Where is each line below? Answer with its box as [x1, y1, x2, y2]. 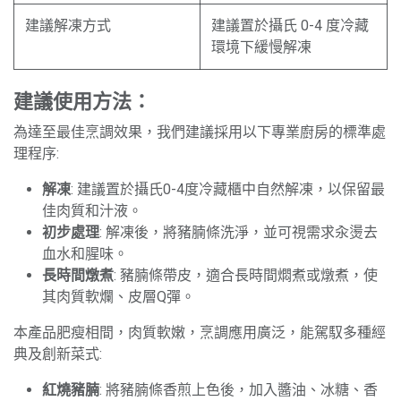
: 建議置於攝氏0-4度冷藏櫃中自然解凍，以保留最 [71, 180, 385, 198]
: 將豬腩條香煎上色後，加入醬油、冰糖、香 [99, 380, 378, 398]
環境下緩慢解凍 [211, 38, 311, 55]
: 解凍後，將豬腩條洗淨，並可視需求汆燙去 [99, 223, 378, 241]
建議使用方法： [13, 87, 151, 114]
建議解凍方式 [25, 16, 111, 34]
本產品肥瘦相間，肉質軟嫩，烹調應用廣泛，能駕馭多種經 [13, 323, 386, 341]
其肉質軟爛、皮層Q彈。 [42, 287, 195, 305]
